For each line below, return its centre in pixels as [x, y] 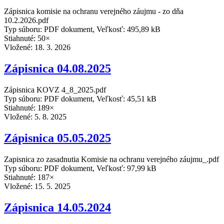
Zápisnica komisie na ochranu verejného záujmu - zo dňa [94, 11]
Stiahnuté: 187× [29, 177]
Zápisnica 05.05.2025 [57, 138]
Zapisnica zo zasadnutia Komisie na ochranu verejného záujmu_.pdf [111, 159]
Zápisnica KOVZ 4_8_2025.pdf [55, 90]
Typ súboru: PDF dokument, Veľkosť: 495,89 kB [82, 29]
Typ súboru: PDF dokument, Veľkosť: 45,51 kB [80, 99]
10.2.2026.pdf [26, 20]
